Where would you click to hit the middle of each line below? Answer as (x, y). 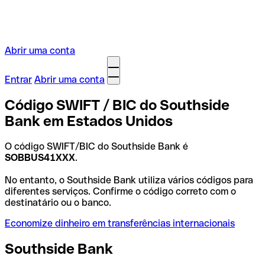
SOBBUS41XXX (40, 157)
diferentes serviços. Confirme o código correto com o (120, 191)
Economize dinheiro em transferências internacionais (120, 223)
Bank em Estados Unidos (89, 121)
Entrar (18, 80)
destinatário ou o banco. (58, 202)
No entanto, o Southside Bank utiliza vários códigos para (129, 180)
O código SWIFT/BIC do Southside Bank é (96, 146)
